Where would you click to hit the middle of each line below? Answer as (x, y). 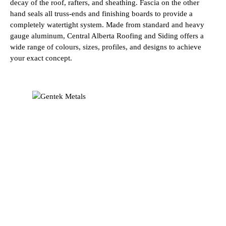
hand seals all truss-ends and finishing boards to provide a (101, 13)
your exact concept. (41, 58)
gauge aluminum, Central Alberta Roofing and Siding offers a (107, 36)
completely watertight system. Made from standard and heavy (107, 24)
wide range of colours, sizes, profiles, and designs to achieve (106, 47)
